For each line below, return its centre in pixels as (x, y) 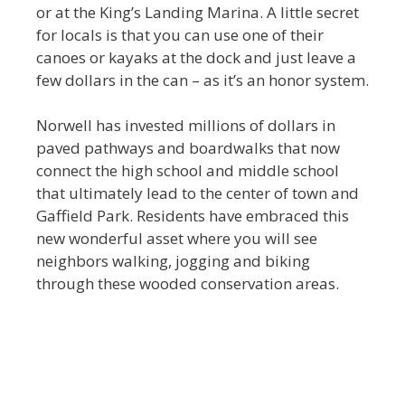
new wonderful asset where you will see (177, 239)
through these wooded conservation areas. (188, 284)
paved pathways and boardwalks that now (188, 148)
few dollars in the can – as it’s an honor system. (202, 80)
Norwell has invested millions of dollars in (186, 126)
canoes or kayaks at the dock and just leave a (196, 57)
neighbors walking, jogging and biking (173, 261)
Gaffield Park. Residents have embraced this (193, 216)
